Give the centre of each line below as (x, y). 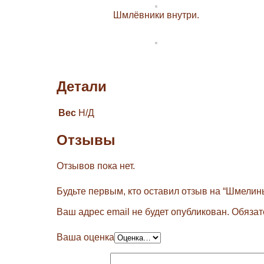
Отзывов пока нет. (95, 166)
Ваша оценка (85, 237)
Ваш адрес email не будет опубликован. (143, 212)
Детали (81, 86)
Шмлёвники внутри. (156, 15)
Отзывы (86, 140)
